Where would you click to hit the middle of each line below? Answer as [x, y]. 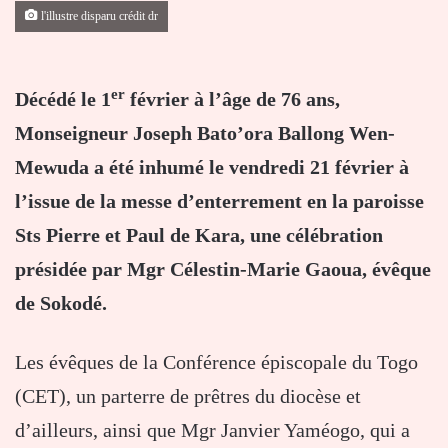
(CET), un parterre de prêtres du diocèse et [188, 396]
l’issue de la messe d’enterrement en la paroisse [219, 201]
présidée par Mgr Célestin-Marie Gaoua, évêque [223, 269]
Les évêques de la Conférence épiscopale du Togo [216, 362]
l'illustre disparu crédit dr [98, 17]
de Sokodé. [61, 303]
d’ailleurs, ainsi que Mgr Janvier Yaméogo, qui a [212, 430]
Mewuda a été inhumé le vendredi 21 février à [212, 167]
